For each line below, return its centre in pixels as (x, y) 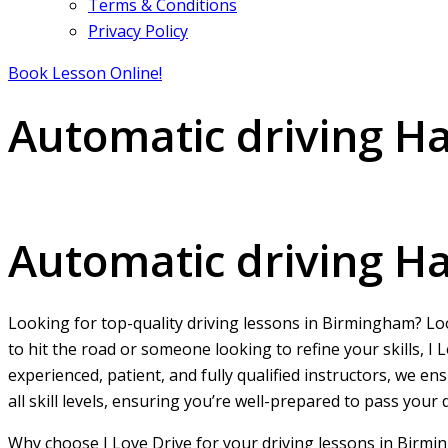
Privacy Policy (138, 31)
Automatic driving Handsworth (122, 197)
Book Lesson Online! (85, 73)
